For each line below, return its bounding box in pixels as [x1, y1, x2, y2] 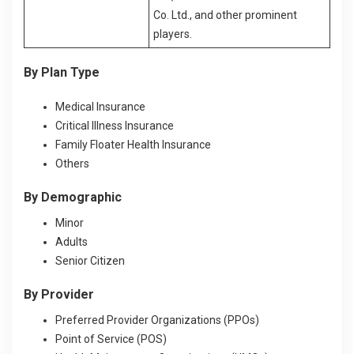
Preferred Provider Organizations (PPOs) [55, 313, 259, 326]
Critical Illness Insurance [55, 119, 174, 132]
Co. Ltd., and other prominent [153, 8, 297, 21]
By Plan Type [24, 64, 100, 80]
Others [55, 156, 89, 170]
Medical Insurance [55, 100, 145, 113]
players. [153, 27, 192, 40]
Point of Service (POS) [55, 332, 167, 345]
